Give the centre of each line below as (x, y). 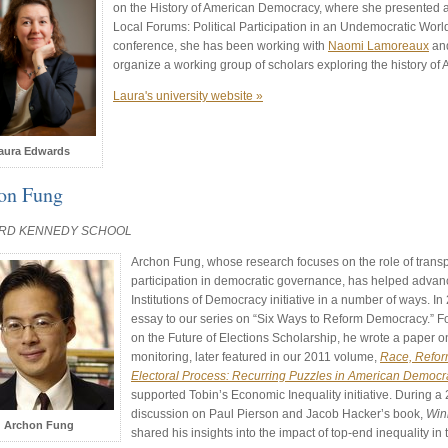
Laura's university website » (188, 96)
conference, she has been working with (220, 46)
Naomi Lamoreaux (378, 46)
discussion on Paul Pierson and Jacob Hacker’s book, (278, 414)
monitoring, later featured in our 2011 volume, (255, 357)
